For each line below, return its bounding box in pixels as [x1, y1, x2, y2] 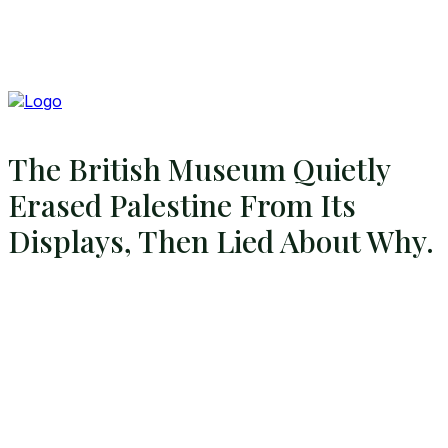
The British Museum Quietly [8, 149, 390, 190]
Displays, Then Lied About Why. [8, 221, 434, 262]
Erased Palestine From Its [8, 185, 356, 226]
